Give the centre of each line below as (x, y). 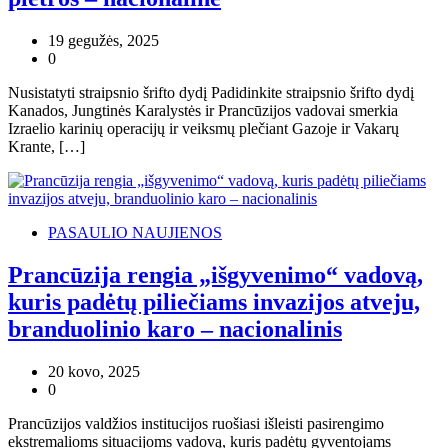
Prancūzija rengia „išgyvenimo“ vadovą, (215, 275)
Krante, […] (46, 147)
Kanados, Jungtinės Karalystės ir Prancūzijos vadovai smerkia (203, 111)
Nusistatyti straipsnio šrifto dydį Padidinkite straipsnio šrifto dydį (211, 93)
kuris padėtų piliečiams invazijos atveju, (214, 302)
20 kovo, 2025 (94, 371)
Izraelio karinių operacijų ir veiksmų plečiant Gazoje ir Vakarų (203, 129)
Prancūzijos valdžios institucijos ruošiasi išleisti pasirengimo (196, 423)
